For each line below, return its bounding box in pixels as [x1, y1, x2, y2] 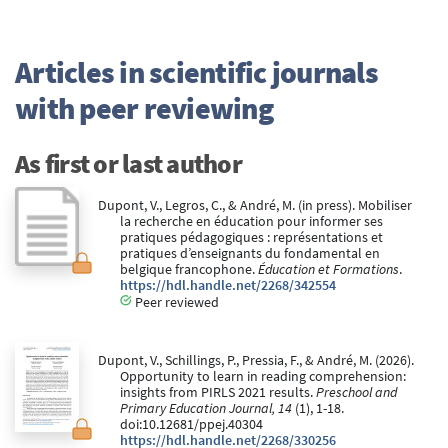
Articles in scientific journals [15, 52, 378, 91]
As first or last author [15, 147, 242, 181]
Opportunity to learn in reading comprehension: [120, 367, 406, 385]
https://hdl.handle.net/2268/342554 [120, 276, 336, 294]
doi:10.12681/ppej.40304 [120, 415, 263, 433]
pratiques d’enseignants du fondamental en [120, 244, 380, 262]
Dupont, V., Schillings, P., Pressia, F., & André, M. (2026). [97, 351, 414, 369]
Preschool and [316, 383, 397, 401]
